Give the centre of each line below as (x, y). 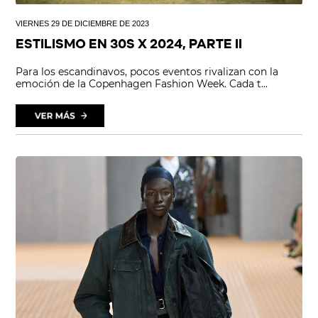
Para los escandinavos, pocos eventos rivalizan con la (147, 72)
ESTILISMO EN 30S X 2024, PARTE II (129, 45)
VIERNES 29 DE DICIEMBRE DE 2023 (83, 24)
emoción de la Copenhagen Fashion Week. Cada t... (142, 84)
